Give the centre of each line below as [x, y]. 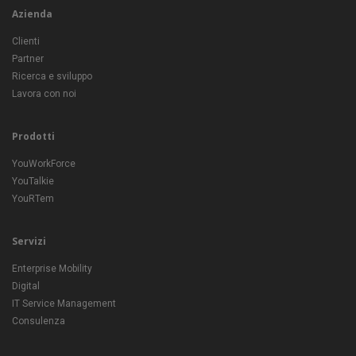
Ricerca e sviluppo [52, 76]
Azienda [32, 14]
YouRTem [33, 199]
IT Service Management [64, 304]
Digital [26, 286]
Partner [28, 59]
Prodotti [33, 136]
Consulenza [39, 321]
